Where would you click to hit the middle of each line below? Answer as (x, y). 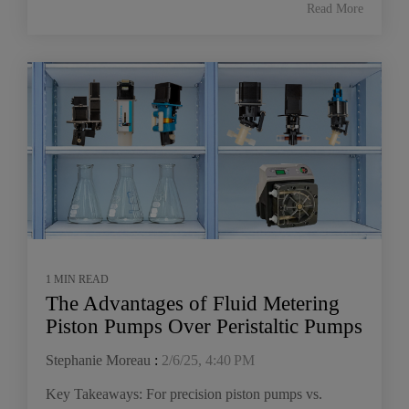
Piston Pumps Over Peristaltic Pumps (204, 326)
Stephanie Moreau (98, 360)
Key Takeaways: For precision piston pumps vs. (184, 393)
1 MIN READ (77, 279)
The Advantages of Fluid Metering (193, 303)
